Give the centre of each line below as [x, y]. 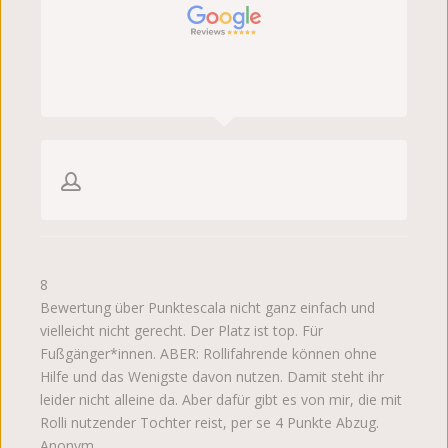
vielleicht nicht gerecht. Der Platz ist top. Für [181, 331]
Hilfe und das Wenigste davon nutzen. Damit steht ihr [212, 377]
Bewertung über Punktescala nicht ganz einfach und [207, 308]
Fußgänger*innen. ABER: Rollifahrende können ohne [208, 354]
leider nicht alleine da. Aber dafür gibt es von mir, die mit [221, 400]
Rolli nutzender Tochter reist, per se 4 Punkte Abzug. [209, 423]
